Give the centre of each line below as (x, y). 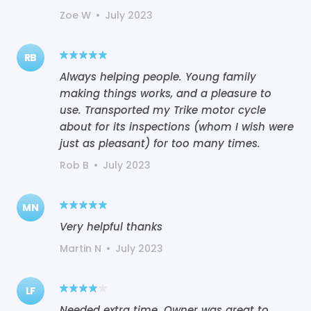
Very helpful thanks (111, 226)
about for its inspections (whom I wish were (177, 126)
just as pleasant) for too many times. (160, 143)
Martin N (81, 248)
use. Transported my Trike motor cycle (163, 110)
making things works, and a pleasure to (166, 93)
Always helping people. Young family (158, 76)
